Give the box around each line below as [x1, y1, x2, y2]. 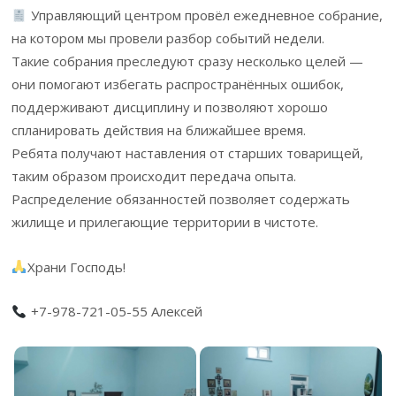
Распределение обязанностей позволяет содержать [11, 190, 351, 209]
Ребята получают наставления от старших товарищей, [11, 144, 364, 163]
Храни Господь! [27, 257, 126, 276]
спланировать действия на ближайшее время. [11, 121, 307, 140]
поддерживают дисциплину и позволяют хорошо [11, 98, 329, 117]
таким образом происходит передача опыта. [11, 167, 297, 186]
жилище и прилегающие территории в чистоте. [11, 213, 319, 232]
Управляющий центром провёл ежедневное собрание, [27, 6, 383, 25]
